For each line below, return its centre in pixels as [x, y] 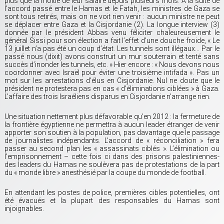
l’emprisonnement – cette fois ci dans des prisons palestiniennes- [112, 157]
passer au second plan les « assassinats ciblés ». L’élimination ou [112, 149]
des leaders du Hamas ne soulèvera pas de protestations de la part [112, 165]
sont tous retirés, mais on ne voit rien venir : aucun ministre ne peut [112, 17]
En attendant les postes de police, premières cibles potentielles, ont [112, 193]
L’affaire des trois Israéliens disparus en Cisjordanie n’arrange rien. [107, 97]
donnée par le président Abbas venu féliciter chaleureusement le [112, 33]
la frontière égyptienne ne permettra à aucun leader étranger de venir [112, 125]
